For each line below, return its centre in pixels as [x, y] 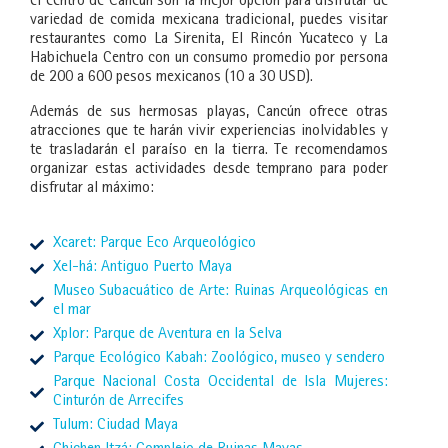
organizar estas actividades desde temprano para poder [209, 170]
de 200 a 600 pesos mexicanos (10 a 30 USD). [171, 78]
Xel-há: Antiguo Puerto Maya [142, 268]
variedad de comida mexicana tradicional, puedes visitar [209, 21]
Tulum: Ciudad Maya [115, 426]
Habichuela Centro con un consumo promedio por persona [209, 59]
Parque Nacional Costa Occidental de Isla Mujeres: [220, 383]
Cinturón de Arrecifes [118, 402]
